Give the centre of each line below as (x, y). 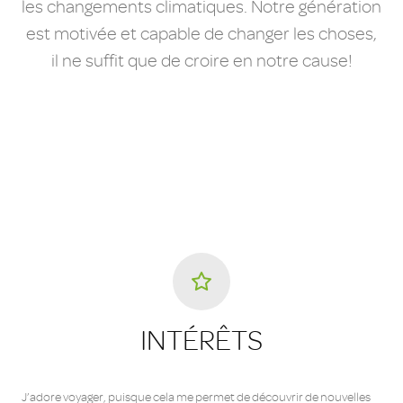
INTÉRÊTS (201, 341)
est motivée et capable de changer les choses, (201, 34)
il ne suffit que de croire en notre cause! (201, 61)
